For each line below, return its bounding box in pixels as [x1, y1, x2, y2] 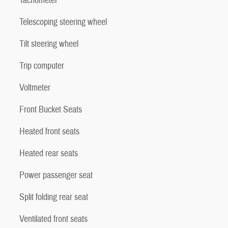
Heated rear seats [19, 147, 78, 159]
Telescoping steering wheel [19, 16, 107, 28]
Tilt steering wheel [19, 38, 78, 50]
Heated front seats [19, 125, 79, 137]
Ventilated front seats [19, 213, 88, 225]
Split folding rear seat [19, 191, 88, 203]
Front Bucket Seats [19, 103, 82, 116]
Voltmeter [19, 81, 50, 94]
